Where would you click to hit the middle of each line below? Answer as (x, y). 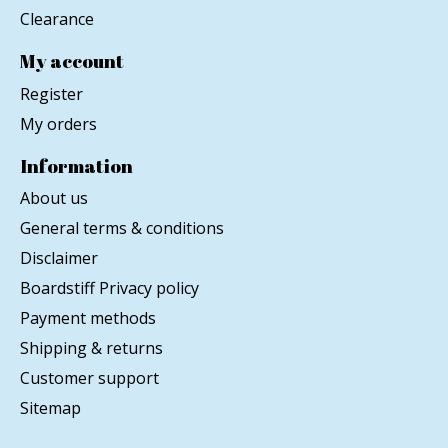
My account (72, 61)
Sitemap (50, 408)
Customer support (89, 378)
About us (54, 198)
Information (76, 165)
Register (51, 93)
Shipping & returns (91, 348)
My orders (58, 123)
